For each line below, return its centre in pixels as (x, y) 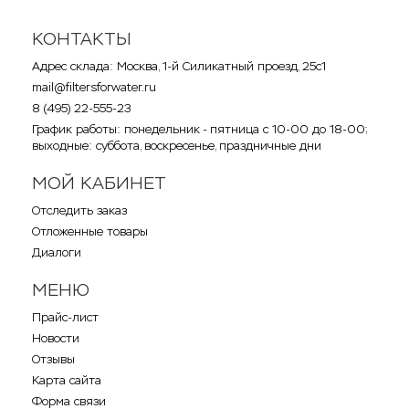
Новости (56, 338)
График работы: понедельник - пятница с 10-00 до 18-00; (200, 129)
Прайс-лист (65, 317)
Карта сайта (67, 380)
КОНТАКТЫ (82, 38)
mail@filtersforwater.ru (94, 87)
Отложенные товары (90, 231)
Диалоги (57, 252)
